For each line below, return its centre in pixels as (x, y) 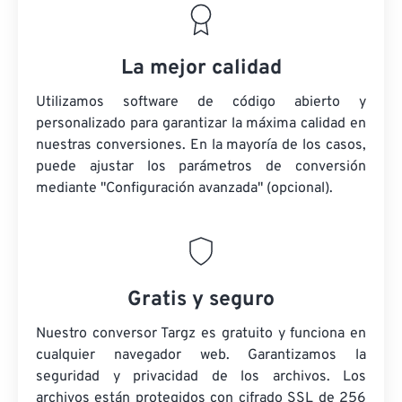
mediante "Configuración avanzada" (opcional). (184, 188)
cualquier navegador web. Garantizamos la (201, 355)
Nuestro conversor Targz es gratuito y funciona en (201, 334)
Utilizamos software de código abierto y (201, 102)
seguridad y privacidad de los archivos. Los (201, 377)
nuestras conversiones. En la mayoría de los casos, (201, 145)
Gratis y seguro (201, 300)
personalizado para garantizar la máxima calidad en (201, 124)
